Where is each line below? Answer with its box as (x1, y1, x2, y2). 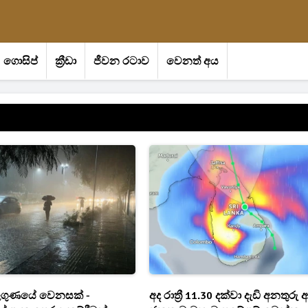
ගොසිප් (3, 54, 38, 68)
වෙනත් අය (166, 54, 219, 68)
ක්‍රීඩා (55, 54, 76, 68)
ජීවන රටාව (93, 54, 149, 68)
